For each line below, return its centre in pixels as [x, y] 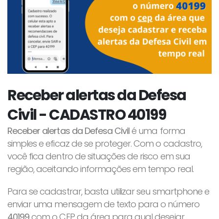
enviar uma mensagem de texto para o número [103, 204]
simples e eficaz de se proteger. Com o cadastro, [105, 143]
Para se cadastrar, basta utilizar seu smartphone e [109, 191]
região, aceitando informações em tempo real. [100, 169]
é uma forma [157, 131]
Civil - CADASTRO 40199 [87, 114]
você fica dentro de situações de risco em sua [99, 156]
